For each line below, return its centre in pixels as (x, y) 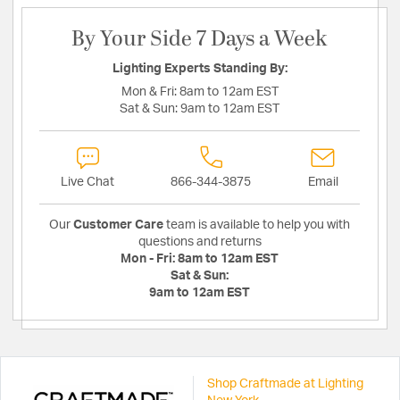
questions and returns (200, 242)
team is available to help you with (257, 225)
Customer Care (118, 225)
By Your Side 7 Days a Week (200, 40)
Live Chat (88, 183)
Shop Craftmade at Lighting (285, 384)
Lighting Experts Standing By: (200, 69)
